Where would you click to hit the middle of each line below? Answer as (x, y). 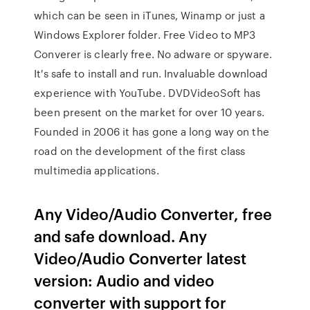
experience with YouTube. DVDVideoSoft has (147, 93)
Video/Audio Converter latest (140, 258)
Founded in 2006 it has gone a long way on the (152, 131)
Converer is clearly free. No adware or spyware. (153, 54)
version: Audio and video (125, 280)
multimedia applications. (97, 170)
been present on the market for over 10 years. (149, 112)
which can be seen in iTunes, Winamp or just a (149, 15)
